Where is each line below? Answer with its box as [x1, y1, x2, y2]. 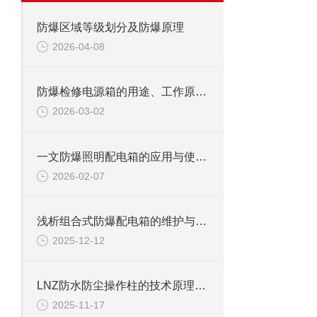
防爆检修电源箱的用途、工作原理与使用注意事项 [195, 86, 207, 98]
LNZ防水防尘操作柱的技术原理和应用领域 [195, 279, 206, 292]
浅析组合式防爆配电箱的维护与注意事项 [195, 214, 207, 227]
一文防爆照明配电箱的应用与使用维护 [195, 150, 207, 163]
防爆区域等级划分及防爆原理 [37, 21, 184, 33]
